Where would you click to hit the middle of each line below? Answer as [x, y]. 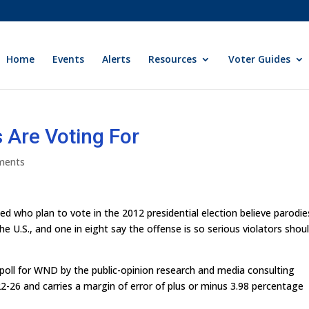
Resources [173, 59]
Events [69, 59]
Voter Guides [260, 59]
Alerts [117, 59]
